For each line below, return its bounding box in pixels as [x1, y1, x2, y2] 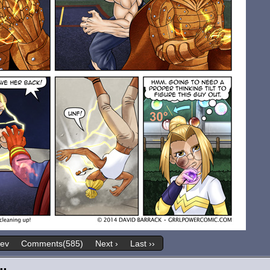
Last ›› [130, 239, 155, 249]
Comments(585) [21, 239, 83, 249]
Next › [95, 239, 118, 249]
